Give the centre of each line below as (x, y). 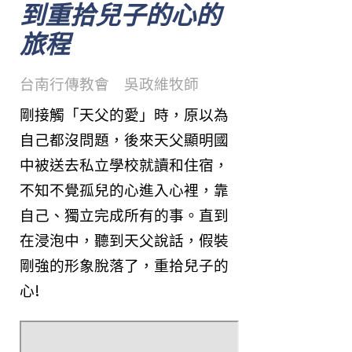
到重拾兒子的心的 (120, 16)
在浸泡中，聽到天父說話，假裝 (124, 241)
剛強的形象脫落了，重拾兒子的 (124, 266)
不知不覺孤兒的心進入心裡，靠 (124, 191)
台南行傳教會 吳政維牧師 (109, 85)
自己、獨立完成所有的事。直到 (124, 216)
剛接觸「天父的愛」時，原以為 (124, 115)
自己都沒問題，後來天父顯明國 (124, 141)
